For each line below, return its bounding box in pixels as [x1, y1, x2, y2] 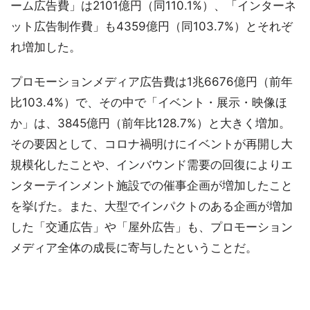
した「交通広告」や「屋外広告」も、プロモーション [10, 220, 293, 235]
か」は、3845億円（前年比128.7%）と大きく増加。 [10, 116, 291, 131]
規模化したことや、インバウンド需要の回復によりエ [10, 158, 293, 172]
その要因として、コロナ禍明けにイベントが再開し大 [10, 137, 293, 152]
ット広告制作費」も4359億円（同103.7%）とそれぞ [10, 19, 293, 34]
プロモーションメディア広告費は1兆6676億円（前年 [10, 75, 293, 89]
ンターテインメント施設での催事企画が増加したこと [10, 179, 293, 193]
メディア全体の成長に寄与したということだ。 [10, 241, 257, 255]
